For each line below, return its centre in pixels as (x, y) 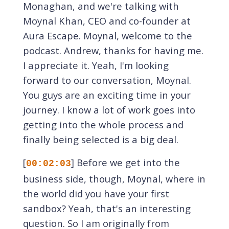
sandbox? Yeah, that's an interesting (107, 208)
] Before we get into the (125, 162)
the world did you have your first (96, 193)
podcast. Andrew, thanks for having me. (113, 51)
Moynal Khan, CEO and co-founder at (107, 21)
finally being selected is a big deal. (100, 140)
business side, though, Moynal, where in (114, 178)
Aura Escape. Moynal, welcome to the (107, 36)
